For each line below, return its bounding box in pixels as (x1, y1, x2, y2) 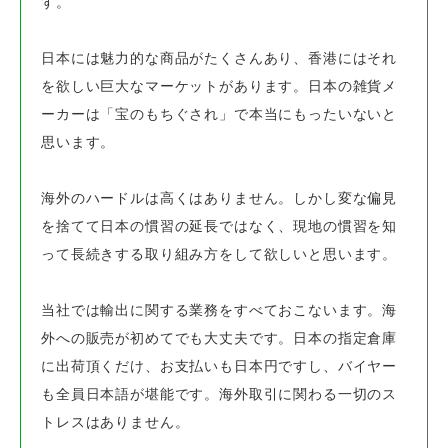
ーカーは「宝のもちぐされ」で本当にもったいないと (41, 106, 398, 123)
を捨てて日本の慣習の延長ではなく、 (41, 218, 294, 235)
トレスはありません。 (41, 414, 190, 431)
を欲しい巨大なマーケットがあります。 (41, 78, 309, 95)
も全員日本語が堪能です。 (41, 386, 220, 403)
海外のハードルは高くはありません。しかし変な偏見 (41, 190, 398, 207)
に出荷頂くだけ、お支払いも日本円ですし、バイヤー (41, 358, 398, 375)
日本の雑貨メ (308, 78, 398, 95)
